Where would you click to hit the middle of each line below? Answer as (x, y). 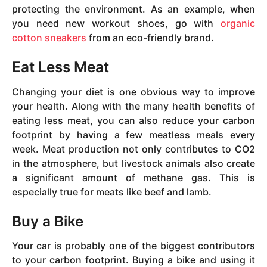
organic (238, 23)
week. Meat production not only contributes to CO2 (133, 149)
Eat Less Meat (60, 67)
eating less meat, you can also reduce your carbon (133, 120)
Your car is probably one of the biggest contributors (133, 246)
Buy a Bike (48, 221)
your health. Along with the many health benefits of (133, 106)
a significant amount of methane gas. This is (133, 177)
